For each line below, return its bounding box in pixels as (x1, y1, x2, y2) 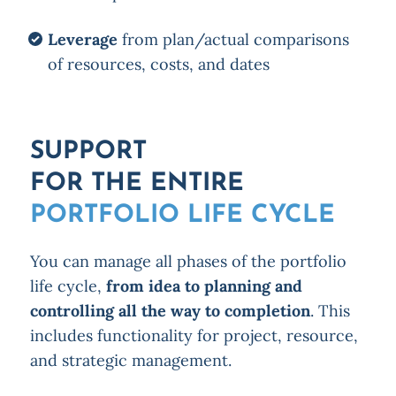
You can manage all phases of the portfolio (29, 251, 346, 272)
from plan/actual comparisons (117, 29, 349, 50)
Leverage (47, 29, 118, 50)
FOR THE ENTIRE (29, 171, 244, 197)
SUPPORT (29, 140, 147, 165)
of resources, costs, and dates (47, 54, 270, 75)
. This (309, 301, 350, 322)
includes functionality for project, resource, (29, 325, 358, 346)
